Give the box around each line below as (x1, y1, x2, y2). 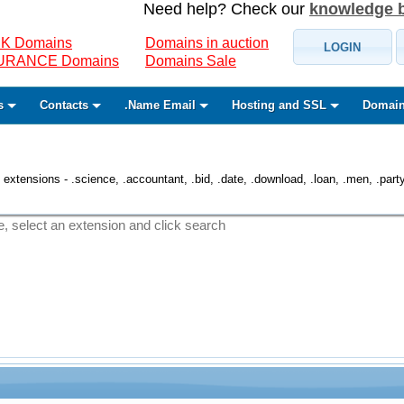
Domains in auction (145, 35, 269, 50)
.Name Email (124, 98, 196, 112)
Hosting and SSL (231, 98, 326, 112)
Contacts (39, 98, 88, 112)
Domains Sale (145, 53, 236, 69)
